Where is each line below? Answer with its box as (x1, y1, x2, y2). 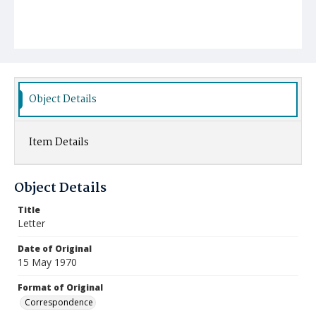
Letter (18, 217, 45, 230)
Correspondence (25, 296, 93, 308)
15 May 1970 (18, 255, 77, 269)
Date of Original (18, 243, 92, 255)
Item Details (29, 134, 89, 151)
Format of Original (18, 281, 103, 293)
